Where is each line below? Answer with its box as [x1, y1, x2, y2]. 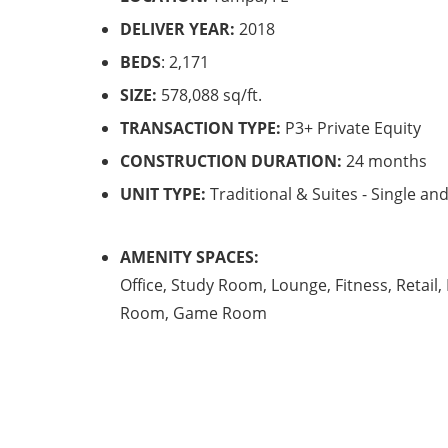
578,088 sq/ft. [157, 83, 262, 106]
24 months [342, 149, 427, 172]
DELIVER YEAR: [120, 17, 239, 40]
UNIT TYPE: [120, 182, 206, 205]
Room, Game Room [120, 301, 267, 324]
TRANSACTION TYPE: [120, 116, 285, 139]
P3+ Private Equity [285, 116, 421, 139]
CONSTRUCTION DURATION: [120, 149, 342, 172]
